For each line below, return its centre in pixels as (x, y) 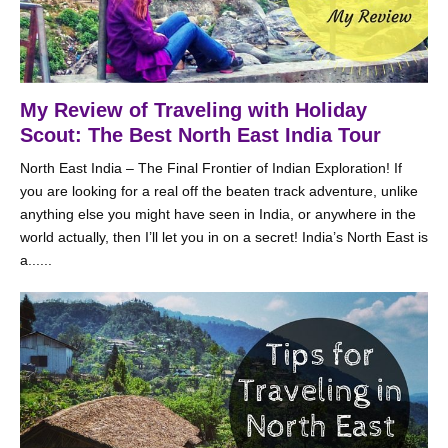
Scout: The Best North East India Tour (200, 135)
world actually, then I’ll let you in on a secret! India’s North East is (224, 237)
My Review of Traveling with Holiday (193, 110)
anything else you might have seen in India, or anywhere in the (218, 214)
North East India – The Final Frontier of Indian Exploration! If (211, 168)
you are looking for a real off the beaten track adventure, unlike (219, 191)
